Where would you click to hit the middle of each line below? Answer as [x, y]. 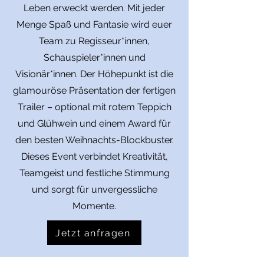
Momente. [94, 206]
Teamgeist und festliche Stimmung [94, 173]
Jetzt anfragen [93, 233]
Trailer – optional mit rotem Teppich [94, 107]
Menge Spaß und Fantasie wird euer [94, 24]
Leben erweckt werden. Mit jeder [94, 8]
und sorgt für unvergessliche [94, 189]
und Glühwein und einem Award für [94, 123]
